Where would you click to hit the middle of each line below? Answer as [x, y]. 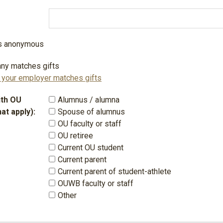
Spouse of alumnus [91, 112]
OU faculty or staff [90, 124]
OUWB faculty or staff [96, 183]
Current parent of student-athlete [114, 171]
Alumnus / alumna [89, 100]
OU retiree [75, 136]
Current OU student [91, 148]
